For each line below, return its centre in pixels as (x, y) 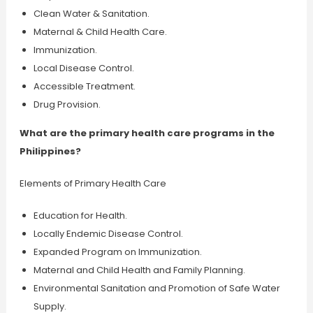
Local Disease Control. (83, 68)
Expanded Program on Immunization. (117, 252)
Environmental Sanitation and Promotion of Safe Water (156, 288)
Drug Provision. (67, 104)
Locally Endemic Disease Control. (108, 234)
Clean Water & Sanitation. (91, 14)
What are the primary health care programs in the (147, 133)
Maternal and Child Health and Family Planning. (139, 270)
